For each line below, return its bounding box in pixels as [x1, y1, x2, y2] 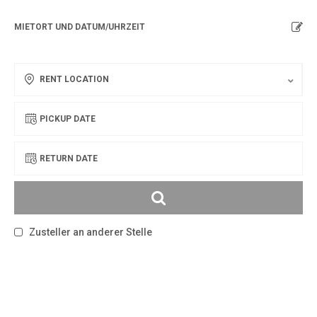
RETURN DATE [40, 153, 98, 163]
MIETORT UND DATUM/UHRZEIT [14, 22, 145, 32]
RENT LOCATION [40, 74, 109, 84]
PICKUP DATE [40, 113, 96, 124]
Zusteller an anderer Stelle [27, 226, 152, 238]
